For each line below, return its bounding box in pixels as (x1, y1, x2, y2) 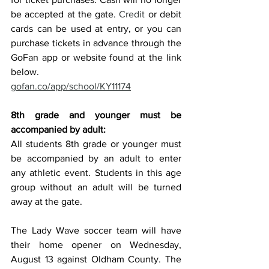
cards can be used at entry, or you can (11, 23, 181, 34)
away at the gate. (11, 196, 82, 207)
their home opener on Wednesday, (11, 240, 181, 250)
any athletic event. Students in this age (11, 168, 181, 178)
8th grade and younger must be (11, 110, 181, 120)
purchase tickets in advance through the (11, 38, 181, 48)
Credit (116, 9, 145, 19)
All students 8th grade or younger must (11, 139, 181, 149)
